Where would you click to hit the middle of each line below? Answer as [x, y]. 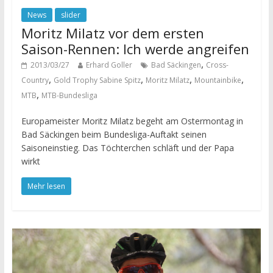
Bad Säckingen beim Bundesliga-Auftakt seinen [114, 134]
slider [70, 15]
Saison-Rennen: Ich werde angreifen [135, 48]
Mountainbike [218, 80]
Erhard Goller [109, 65]
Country [35, 80]
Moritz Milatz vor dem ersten [112, 33]
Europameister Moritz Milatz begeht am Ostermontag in [132, 121]
